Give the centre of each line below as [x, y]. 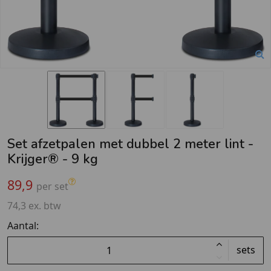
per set [52, 186]
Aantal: [23, 225]
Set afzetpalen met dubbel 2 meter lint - [130, 144]
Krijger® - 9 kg [53, 159]
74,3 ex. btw [34, 205]
